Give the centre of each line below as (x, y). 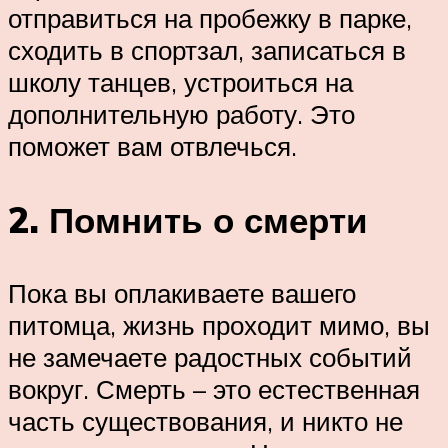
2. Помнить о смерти (188, 219)
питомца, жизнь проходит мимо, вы (219, 324)
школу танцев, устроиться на (180, 82)
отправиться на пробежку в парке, (210, 18)
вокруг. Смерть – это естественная (214, 388)
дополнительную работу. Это (181, 114)
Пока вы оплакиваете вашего (182, 292)
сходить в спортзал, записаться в (207, 50)
